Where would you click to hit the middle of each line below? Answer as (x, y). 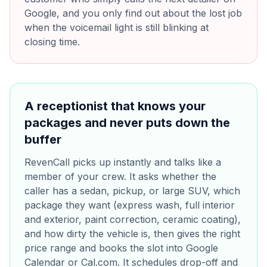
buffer (43, 139)
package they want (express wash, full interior (130, 205)
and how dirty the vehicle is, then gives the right (132, 234)
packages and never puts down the (127, 123)
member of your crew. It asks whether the (120, 176)
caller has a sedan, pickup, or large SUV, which (132, 191)
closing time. (52, 42)
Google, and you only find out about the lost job (133, 13)
